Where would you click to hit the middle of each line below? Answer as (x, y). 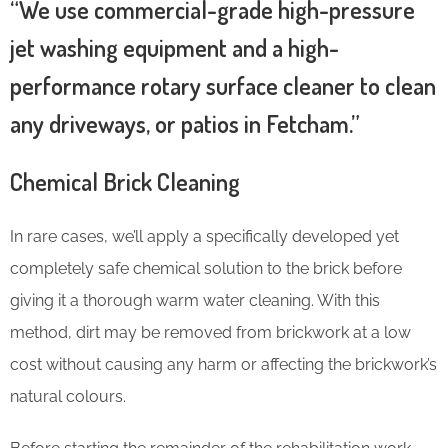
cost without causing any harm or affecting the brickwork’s (223, 364)
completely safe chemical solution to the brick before (206, 268)
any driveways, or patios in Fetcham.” (185, 123)
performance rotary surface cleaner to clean (223, 85)
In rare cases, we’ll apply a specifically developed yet (204, 236)
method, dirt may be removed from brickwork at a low (210, 332)
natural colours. (68, 396)
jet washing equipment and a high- (174, 47)
